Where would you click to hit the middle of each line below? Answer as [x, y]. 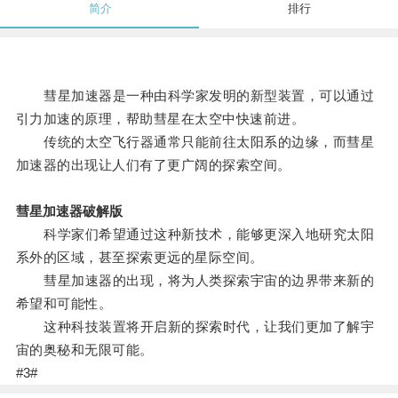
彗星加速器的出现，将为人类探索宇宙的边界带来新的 [195, 281]
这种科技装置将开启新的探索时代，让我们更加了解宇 [195, 327]
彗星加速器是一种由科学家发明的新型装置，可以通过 [195, 96]
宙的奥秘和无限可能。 [84, 350]
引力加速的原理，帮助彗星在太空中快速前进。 [160, 119]
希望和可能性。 [64, 304]
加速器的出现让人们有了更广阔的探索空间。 [153, 165]
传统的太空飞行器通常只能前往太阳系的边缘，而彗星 [195, 142]
